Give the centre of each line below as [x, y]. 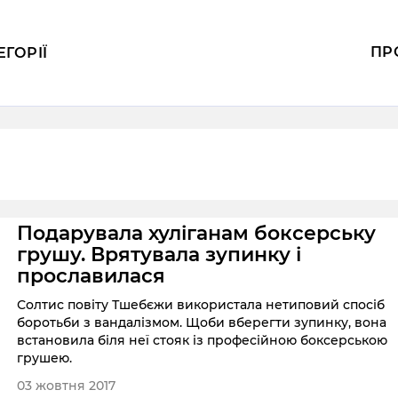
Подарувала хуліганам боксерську [197, 234]
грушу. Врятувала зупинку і [159, 255]
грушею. [45, 358]
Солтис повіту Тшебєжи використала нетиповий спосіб [201, 305]
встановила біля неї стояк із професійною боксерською [203, 341]
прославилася [92, 276]
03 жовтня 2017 [67, 385]
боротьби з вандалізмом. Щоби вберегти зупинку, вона [202, 323]
